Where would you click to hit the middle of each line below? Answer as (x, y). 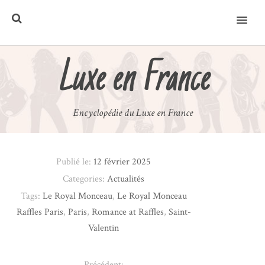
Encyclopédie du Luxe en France (132, 112)
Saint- (180, 212)
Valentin (104, 228)
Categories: (85, 179)
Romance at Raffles (127, 212)
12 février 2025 (122, 161)
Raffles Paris (40, 212)
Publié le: (75, 161)
